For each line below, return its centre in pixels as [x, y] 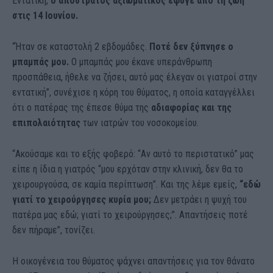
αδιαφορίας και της [191, 108]
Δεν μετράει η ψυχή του [199, 200]
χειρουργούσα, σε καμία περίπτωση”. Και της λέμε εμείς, [126, 185]
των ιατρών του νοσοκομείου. [141, 123]
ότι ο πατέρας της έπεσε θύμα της [82, 108]
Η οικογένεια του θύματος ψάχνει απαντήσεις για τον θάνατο [133, 261]
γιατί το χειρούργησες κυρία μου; [82, 200]
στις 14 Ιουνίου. [45, 16]
